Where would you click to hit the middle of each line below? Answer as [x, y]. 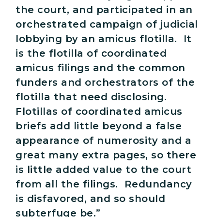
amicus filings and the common [101, 68]
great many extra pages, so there [106, 155]
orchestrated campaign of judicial [107, 24]
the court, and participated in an [104, 10]
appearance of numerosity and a [103, 141]
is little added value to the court [103, 170]
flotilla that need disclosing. [93, 97]
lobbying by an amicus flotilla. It [104, 39]
